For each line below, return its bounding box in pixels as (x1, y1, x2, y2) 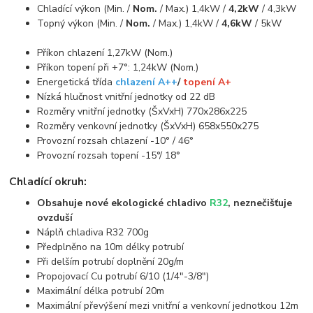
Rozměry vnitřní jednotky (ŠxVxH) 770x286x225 (37, 104, 247, 118)
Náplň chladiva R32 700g (37, 225, 150, 239)
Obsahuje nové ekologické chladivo (37, 196, 210, 210)
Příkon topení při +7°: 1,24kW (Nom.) (37, 60, 199, 74)
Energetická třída (37, 75, 116, 89)
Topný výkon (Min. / (37, 16, 126, 30)
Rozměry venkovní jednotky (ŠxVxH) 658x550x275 (37, 119, 259, 133)
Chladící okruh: (9, 174, 87, 190)
